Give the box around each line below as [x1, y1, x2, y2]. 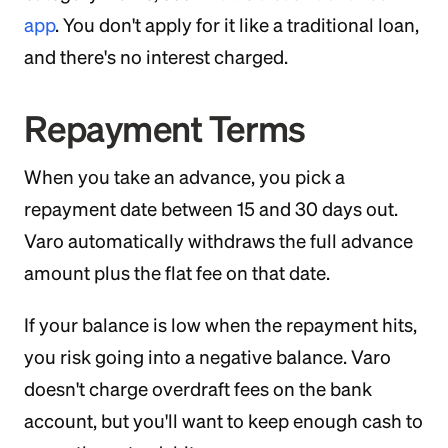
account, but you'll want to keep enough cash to [24, 410, 423, 432]
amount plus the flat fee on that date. [24, 262, 330, 284]
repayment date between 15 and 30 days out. [24, 198, 398, 220]
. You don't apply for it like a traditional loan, [55, 14, 419, 36]
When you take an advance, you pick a [24, 166, 345, 188]
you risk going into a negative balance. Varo [24, 346, 391, 368]
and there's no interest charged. [24, 46, 288, 68]
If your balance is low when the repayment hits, [24, 314, 417, 336]
